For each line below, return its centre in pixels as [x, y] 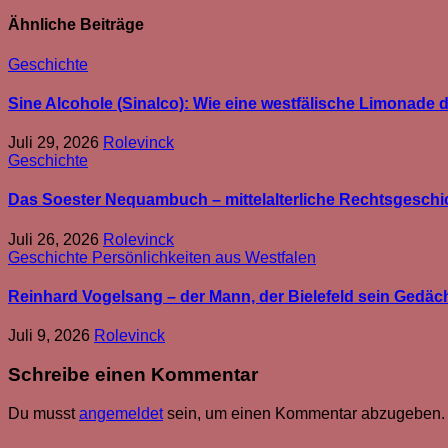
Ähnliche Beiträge [76, 25]
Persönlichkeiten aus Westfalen [204, 257]
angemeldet [121, 413]
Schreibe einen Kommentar [133, 374]
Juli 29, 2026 [55, 143]
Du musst [43, 413]
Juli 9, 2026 [51, 336]
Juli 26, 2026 [55, 239]
